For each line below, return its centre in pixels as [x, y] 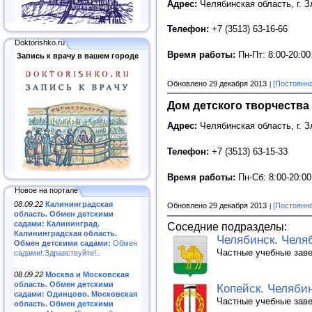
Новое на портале [46, 190]
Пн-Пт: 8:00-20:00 [273, 55]
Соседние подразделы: [227, 227]
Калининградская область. [65, 233]
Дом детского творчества [238, 105]
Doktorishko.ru [40, 42]
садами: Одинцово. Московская [76, 294]
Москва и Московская [87, 274]
